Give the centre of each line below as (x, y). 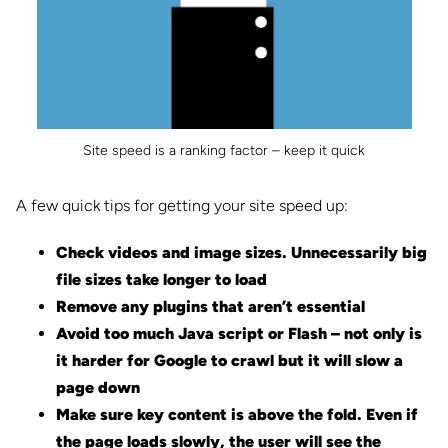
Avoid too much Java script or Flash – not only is (239, 334)
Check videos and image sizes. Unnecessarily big (241, 253)
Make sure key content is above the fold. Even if (237, 415)
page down (98, 388)
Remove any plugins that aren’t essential (210, 307)
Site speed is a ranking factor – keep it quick (224, 151)
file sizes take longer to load (161, 280)
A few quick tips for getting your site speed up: (182, 206)
